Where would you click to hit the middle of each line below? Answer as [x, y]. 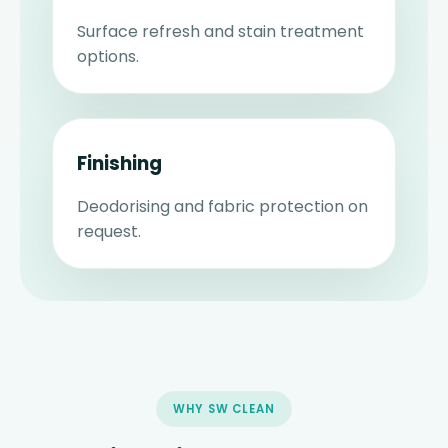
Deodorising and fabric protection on [222, 207]
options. [108, 57]
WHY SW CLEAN [224, 409]
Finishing [119, 164]
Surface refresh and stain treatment [220, 32]
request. [109, 232]
